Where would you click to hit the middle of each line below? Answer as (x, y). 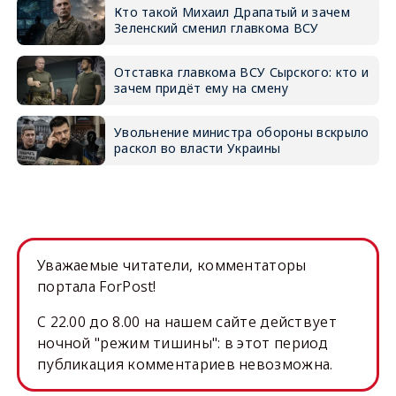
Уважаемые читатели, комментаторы (171, 265)
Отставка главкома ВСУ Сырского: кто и (241, 72)
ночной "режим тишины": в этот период (183, 343)
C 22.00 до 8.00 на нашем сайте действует (187, 322)
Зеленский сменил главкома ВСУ (216, 28)
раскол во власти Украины (197, 148)
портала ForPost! (96, 286)
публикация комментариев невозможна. (185, 364)
